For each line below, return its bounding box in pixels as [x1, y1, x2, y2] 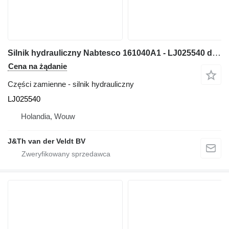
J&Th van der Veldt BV [8, 137, 85, 145]
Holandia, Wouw [21, 112, 75, 121]
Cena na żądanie [8, 62, 67, 71]
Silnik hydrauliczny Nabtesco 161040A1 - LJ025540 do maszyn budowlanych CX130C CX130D [212, 48, 221, 58]
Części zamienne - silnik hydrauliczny [8, 80, 134, 88]
